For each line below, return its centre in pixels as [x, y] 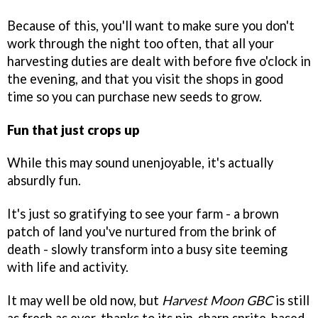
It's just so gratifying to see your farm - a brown [143, 214]
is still [291, 301]
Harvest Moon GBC [217, 301]
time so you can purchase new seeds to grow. [135, 96]
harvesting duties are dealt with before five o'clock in [159, 61]
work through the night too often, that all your [141, 43]
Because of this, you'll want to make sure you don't [151, 25]
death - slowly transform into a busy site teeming [147, 250]
